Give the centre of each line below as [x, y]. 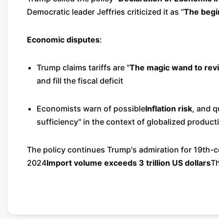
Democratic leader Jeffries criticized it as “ [105, 12]
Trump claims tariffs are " [83, 67]
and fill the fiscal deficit [80, 81]
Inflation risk [169, 109]
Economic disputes [63, 40]
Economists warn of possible [91, 109]
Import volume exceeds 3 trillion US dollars [129, 163]
